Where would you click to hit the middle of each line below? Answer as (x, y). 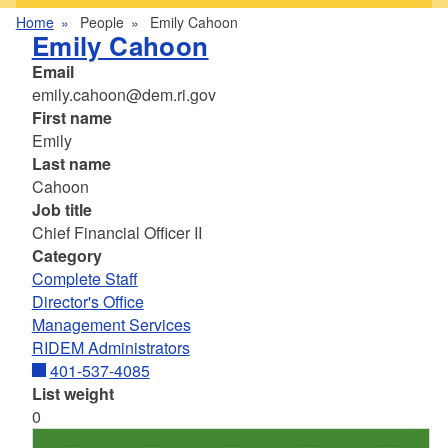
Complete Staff (84, 279)
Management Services (111, 325)
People (101, 22)
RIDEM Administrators (110, 348)
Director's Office (87, 302)
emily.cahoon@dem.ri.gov (123, 95)
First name (71, 118)
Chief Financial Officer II (116, 233)
